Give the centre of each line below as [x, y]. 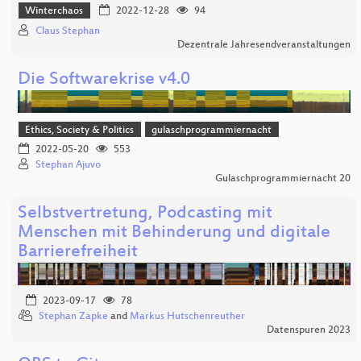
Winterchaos [54, 12]
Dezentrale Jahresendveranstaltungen [263, 45]
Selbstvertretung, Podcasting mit [145, 214]
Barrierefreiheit [78, 253]
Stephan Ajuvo [68, 166]
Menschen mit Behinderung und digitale [174, 234]
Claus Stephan [68, 31]
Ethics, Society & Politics [80, 131]
